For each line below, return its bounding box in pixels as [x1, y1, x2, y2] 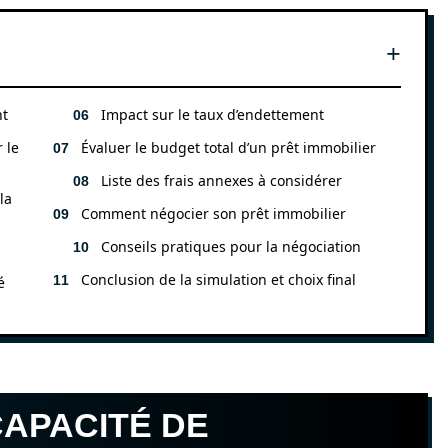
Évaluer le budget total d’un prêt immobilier [81, 138, 376, 157]
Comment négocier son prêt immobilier [81, 204, 346, 223]
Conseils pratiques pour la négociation [101, 237, 361, 256]
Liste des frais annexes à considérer [101, 171, 342, 190]
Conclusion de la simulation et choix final [81, 270, 356, 289]
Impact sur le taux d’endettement [101, 105, 324, 124]
